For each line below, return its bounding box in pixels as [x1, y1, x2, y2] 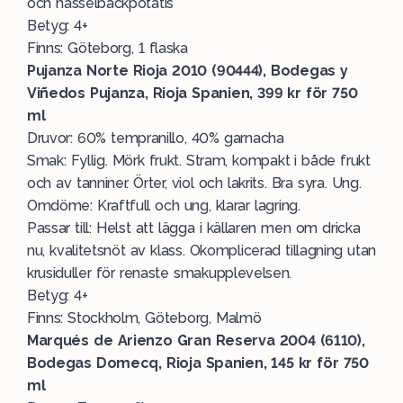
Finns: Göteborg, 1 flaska [27, 40, 188, 57]
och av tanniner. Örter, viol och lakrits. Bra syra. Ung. [27, 175, 362, 192]
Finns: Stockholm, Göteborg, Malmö [27, 309, 262, 327]
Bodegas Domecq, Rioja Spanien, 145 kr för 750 [27, 354, 369, 372]
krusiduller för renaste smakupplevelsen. [27, 264, 291, 282]
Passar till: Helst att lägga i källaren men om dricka [27, 219, 361, 237]
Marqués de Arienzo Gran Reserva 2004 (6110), [27, 332, 365, 349]
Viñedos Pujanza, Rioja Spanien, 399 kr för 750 [27, 85, 358, 102]
